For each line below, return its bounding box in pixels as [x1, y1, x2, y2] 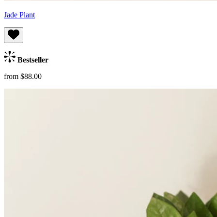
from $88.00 [4, 72, 42, 80]
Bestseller [15, 55, 48, 64]
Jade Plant [4, 10, 35, 19]
